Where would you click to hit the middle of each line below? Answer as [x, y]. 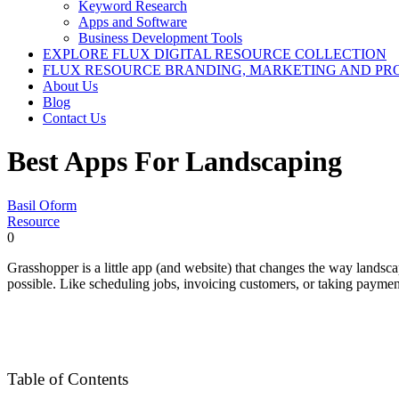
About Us [70, 86]
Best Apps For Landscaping [175, 162]
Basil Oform [42, 205]
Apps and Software [133, 22]
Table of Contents [68, 379]
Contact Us [74, 118]
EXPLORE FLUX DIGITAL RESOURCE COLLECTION [215, 54]
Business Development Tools [160, 38]
